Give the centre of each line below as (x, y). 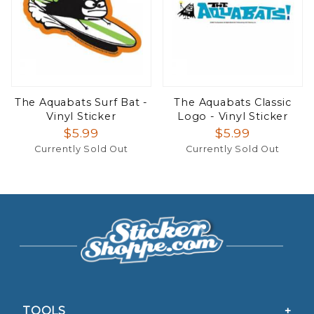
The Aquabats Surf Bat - (81, 103)
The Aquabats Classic (233, 103)
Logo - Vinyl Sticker (232, 117)
